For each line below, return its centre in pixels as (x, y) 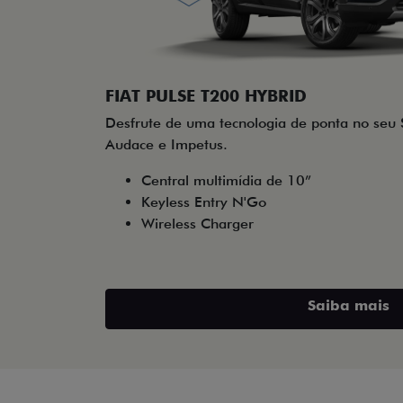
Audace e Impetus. (166, 144)
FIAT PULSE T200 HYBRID (206, 95)
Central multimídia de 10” (226, 180)
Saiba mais (348, 305)
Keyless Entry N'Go (204, 201)
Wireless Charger (197, 223)
